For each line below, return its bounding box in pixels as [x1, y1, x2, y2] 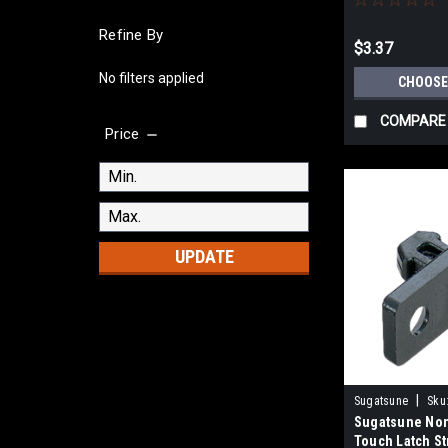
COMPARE [379, 113, 446, 129]
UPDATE [174, 245, 234, 267]
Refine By [99, 26, 164, 44]
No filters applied [99, 69, 204, 86]
